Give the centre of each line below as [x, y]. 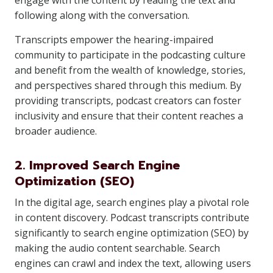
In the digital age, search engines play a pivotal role [132, 202]
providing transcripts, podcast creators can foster [128, 101]
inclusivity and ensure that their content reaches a [129, 116]
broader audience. [56, 131]
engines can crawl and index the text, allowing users [133, 263]
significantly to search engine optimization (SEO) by [132, 233]
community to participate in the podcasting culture [130, 55]
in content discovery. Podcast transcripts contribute [132, 218]
